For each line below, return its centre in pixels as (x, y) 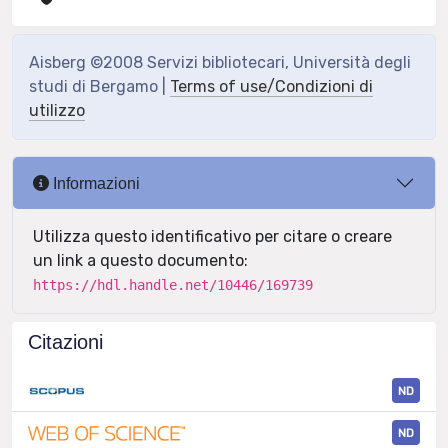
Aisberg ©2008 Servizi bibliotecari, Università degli (220, 62)
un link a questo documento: (140, 260)
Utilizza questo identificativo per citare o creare (212, 236)
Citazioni (65, 342)
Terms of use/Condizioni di (271, 86)
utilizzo (57, 110)
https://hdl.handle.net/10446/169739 (173, 285)
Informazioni (94, 183)
